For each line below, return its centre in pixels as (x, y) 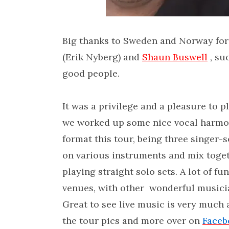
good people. (91, 74)
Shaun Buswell (175, 57)
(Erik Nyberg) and (102, 57)
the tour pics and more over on (132, 221)
